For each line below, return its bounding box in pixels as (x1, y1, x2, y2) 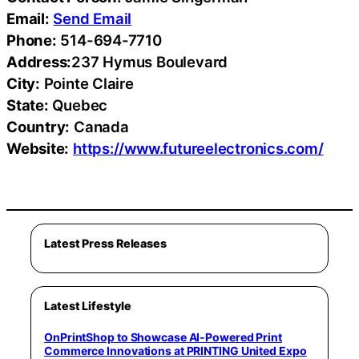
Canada (70, 118, 129, 136)
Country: (6, 118, 71, 136)
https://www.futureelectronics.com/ (73, 139, 324, 158)
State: (6, 96, 49, 115)
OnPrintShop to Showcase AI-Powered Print (44, 329, 282, 344)
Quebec (48, 96, 108, 115)
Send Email (53, 10, 132, 28)
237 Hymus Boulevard (71, 53, 228, 71)
